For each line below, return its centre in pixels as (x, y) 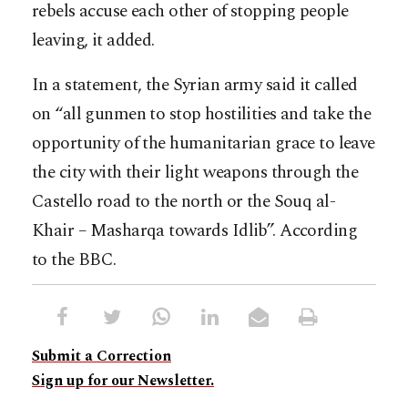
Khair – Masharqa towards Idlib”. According (195, 230)
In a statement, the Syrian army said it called (195, 85)
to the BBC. (74, 260)
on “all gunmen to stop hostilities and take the (202, 114)
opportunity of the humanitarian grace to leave (204, 143)
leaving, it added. (93, 40)
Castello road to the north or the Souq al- (184, 201)
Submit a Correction (102, 356)
